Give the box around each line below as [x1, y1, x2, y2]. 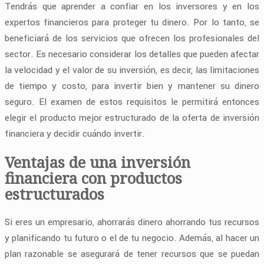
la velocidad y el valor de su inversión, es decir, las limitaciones [5, 64, 259, 77]
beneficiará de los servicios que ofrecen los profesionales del [5, 32, 259, 45]
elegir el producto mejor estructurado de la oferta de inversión [5, 111, 259, 125]
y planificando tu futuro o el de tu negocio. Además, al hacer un [5, 232, 259, 245]
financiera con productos [5, 168, 182, 189]
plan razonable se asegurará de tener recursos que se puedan [5, 247, 259, 261]
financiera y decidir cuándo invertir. [5, 127, 145, 141]
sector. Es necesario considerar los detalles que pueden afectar [5, 48, 259, 61]
